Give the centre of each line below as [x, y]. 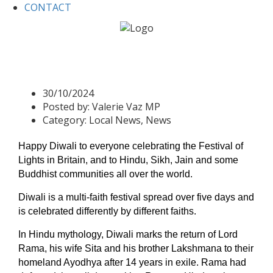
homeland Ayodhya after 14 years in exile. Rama [123, 262]
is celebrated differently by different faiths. [107, 211]
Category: [66, 120]
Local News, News [130, 120]
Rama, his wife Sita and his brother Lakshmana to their [136, 248]
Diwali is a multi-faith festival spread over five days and [136, 197]
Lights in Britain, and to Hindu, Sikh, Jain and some [128, 160]
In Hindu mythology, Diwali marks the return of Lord [128, 234]
